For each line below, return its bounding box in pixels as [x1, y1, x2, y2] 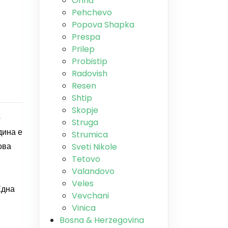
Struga [72, 117, 98, 128]
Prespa [72, 31, 100, 43]
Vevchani [72, 190, 109, 202]
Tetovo [72, 153, 100, 165]
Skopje [72, 104, 98, 116]
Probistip [72, 55, 107, 67]
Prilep [72, 43, 95, 55]
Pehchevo [72, 7, 112, 18]
